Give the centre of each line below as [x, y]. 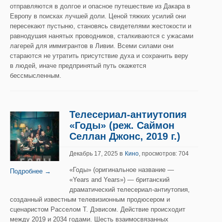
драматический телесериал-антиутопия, [130, 190]
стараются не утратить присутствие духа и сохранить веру [99, 56]
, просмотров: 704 [164, 154]
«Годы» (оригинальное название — [122, 170]
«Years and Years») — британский [119, 180]
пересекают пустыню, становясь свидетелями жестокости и [101, 26]
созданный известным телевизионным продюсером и [90, 199]
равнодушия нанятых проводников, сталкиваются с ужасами [102, 36]
